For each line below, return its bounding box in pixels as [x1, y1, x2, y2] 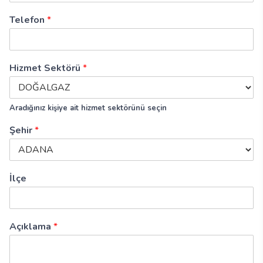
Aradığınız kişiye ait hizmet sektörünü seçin [9, 103, 167, 113]
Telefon [9, 14, 47, 26]
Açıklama [9, 220, 53, 233]
